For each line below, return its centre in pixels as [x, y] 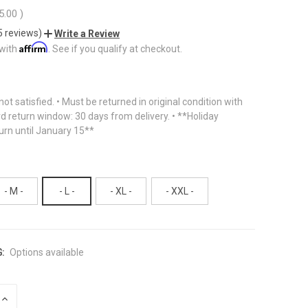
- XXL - [179, 191]
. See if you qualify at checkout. [115, 48]
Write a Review [87, 33]
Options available [46, 252]
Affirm [34, 47]
